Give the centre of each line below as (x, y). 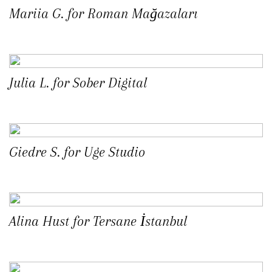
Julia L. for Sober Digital (78, 83)
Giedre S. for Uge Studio (77, 152)
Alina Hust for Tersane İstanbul (98, 221)
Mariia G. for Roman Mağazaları (104, 14)
